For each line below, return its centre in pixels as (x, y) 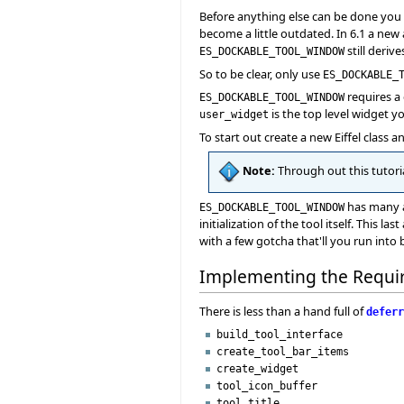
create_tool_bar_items (283, 352)
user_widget (234, 115)
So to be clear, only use (261, 73)
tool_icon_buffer (267, 386)
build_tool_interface (280, 335)
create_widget (258, 369)
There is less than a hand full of (283, 312)
